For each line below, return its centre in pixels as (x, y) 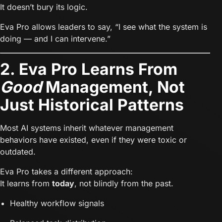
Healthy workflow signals (57, 203)
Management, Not (113, 87)
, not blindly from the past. (124, 183)
